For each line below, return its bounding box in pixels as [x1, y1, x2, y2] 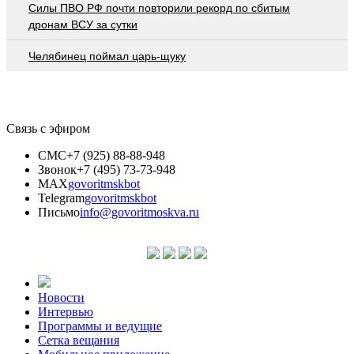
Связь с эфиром [6, 121, 90, 135]
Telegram [38, 190, 85, 205]
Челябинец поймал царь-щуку [28, 49, 186, 62]
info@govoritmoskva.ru [80, 205, 199, 219]
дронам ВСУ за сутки [28, 17, 137, 31]
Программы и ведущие [38, 318, 162, 333]
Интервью [38, 304, 93, 318]
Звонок [38, 162, 77, 176]
